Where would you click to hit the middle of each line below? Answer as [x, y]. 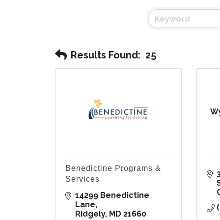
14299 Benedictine [112, 195]
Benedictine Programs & [113, 168]
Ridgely [90, 214]
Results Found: [106, 55]
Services [82, 179]
